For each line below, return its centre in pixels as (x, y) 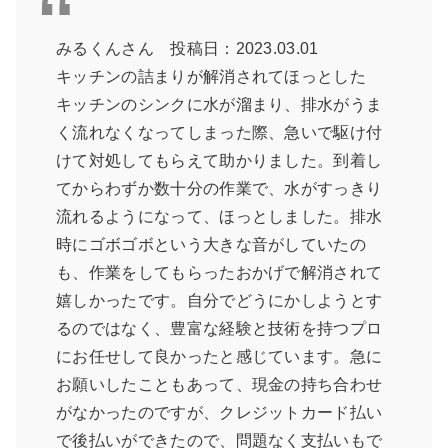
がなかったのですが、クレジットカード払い (219, 413)
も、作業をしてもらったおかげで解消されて (219, 273)
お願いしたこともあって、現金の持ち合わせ (219, 385)
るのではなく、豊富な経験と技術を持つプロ (219, 329)
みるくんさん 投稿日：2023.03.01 (187, 49)
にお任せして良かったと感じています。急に (219, 357)
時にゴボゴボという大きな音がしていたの (211, 245)
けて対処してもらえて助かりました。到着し (219, 161)
